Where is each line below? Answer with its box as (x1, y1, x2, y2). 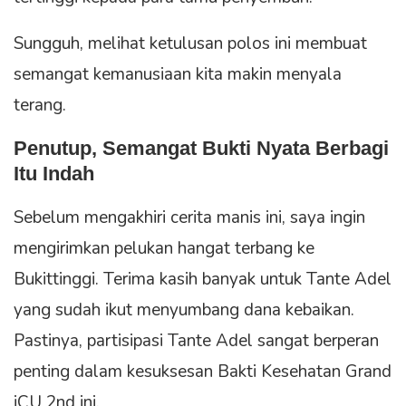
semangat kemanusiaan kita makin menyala (14, 62, 342, 86)
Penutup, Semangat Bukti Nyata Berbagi (14, 136, 389, 159)
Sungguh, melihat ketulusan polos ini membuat (14, 31, 367, 55)
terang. (14, 92, 66, 117)
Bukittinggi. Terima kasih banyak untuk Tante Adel (14, 266, 391, 291)
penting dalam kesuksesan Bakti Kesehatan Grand (14, 359, 391, 383)
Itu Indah (14, 161, 94, 185)
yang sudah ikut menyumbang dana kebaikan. (14, 297, 354, 322)
